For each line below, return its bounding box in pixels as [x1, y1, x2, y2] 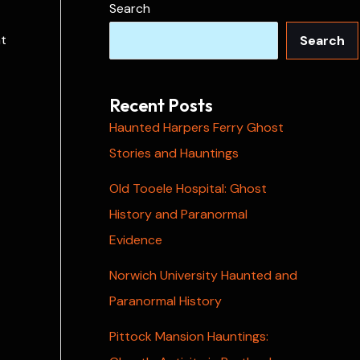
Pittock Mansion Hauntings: [109, 327, 268, 345]
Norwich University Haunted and [109, 266, 297, 284]
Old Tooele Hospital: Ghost [109, 179, 267, 197]
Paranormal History [109, 292, 222, 309]
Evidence [109, 231, 162, 248]
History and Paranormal [109, 205, 247, 223]
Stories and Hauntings [109, 144, 239, 162]
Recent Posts [109, 93, 213, 117]
